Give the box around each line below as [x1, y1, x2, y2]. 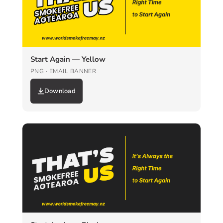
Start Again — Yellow [30, 54, 106, 64]
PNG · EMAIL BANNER [30, 67, 97, 75]
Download [44, 86, 76, 96]
